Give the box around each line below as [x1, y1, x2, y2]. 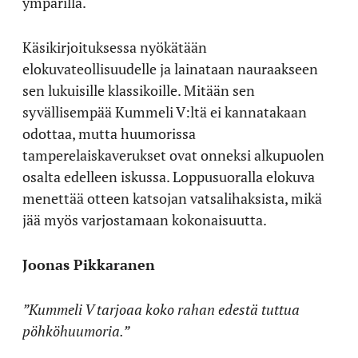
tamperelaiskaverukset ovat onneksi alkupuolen [22, 145, 324, 165]
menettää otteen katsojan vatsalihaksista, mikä [22, 188, 322, 208]
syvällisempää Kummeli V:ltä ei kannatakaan [22, 101, 307, 121]
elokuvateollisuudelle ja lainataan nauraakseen [22, 58, 318, 78]
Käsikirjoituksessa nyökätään [22, 37, 207, 57]
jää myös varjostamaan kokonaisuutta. [22, 209, 267, 229]
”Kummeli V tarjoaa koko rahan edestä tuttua [22, 299, 300, 319]
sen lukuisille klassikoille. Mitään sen [22, 80, 255, 100]
